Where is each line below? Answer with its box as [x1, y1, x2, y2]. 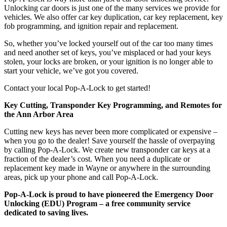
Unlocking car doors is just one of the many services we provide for [4, 3, 220, 12]
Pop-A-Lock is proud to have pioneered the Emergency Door [4, 190, 213, 199]
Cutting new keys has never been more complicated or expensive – [4, 127, 217, 136]
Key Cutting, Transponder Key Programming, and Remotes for [4, 100, 222, 109]
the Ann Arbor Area [4, 109, 73, 119]
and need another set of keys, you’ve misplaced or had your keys [4, 48, 211, 57]
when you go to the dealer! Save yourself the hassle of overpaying [4, 136, 215, 145]
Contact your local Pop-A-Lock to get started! [4, 83, 150, 92]
